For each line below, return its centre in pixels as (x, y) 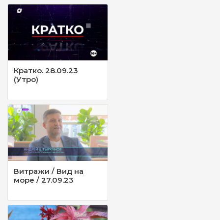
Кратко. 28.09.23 (46, 71)
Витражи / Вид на (49, 171)
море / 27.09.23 (44, 180)
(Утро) (26, 80)
